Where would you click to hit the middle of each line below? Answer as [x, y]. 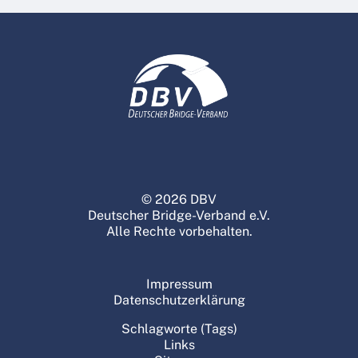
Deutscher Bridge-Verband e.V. [179, 215]
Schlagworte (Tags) [179, 329]
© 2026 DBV [179, 199]
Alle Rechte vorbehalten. [179, 231]
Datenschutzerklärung [179, 300]
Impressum [179, 284]
